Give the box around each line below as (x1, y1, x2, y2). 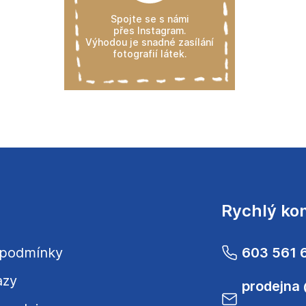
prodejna (242, 277, 303, 294)
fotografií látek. (113, 47, 186, 59)
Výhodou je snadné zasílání (85, 36, 214, 48)
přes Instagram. (113, 24, 186, 36)
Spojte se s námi (110, 12, 189, 25)
